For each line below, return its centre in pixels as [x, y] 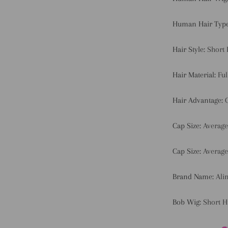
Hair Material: [195, 75]
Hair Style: [190, 49]
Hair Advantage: [198, 100]
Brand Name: [194, 177]
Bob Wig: [188, 202]
